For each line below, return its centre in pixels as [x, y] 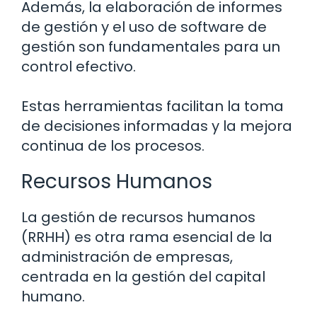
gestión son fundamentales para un [151, 47]
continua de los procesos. [113, 146]
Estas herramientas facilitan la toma [152, 106]
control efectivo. [79, 67]
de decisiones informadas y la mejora [157, 126]
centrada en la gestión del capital [143, 277]
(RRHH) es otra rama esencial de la [147, 237]
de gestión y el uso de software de [144, 27]
